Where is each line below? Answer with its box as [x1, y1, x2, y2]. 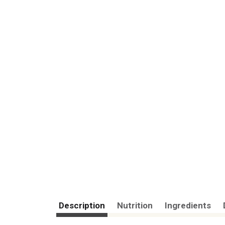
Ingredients [165, 200, 211, 211]
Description [59, 200, 105, 211]
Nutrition [117, 200, 153, 211]
